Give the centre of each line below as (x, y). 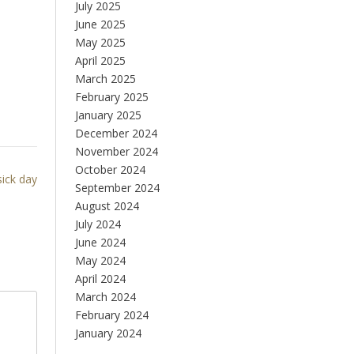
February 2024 (111, 315)
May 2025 (100, 42)
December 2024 (116, 133)
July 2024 (98, 224)
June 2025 (100, 24)
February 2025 (111, 97)
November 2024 (116, 151)
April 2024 (100, 279)
